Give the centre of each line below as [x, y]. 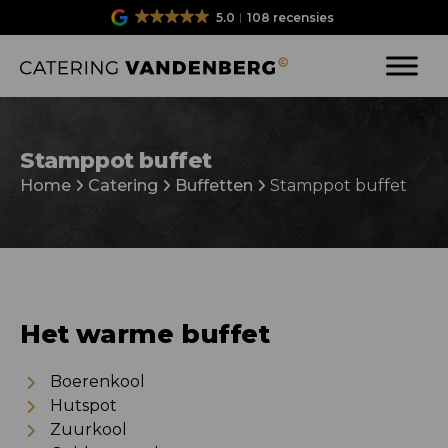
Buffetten [214, 185]
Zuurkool [88, 429]
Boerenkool [97, 381]
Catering [123, 185]
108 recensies [290, 17]
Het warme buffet [145, 334]
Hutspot [83, 405]
